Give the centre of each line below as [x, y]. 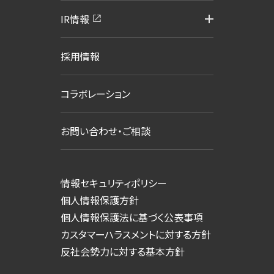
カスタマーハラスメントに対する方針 [136, 234]
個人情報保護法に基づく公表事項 [132, 217]
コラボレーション [95, 93]
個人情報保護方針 [100, 200]
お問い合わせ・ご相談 [106, 131]
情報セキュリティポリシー [114, 183]
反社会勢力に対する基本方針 [123, 251]
